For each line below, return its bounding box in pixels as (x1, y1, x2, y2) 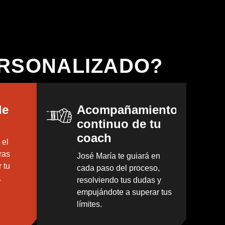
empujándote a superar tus (77, 187, 172, 196)
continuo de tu (77, 117, 162, 131)
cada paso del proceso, (77, 163, 160, 172)
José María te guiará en (77, 151, 161, 160)
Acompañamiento (77, 102, 178, 117)
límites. (77, 199, 102, 208)
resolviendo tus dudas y (77, 175, 162, 184)
